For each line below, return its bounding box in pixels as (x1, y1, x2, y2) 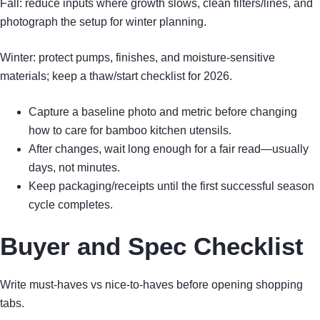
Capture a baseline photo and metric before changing (29, 105, 297, 118)
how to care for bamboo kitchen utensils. (29, 124, 231, 136)
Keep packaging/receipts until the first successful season (29, 179, 314, 192)
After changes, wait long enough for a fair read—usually (29, 142, 309, 155)
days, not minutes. (29, 161, 120, 174)
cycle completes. (29, 198, 113, 211)
